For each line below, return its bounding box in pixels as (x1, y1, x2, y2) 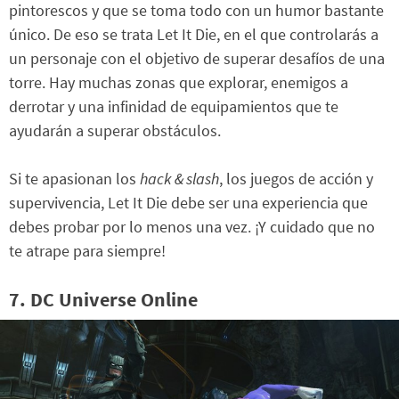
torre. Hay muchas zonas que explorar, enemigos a (9, 71, 348, 93)
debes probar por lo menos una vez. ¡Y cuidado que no (9, 216, 375, 237)
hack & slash (140, 167, 219, 189)
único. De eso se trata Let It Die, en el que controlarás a (9, 23, 379, 45)
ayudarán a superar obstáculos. (9, 119, 221, 141)
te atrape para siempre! (9, 240, 166, 261)
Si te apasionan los (9, 167, 140, 189)
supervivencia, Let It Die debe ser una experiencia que (9, 191, 368, 213)
